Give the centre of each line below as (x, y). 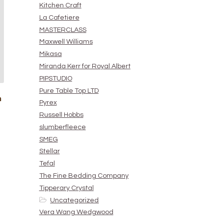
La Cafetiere (59, 17)
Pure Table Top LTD (69, 91)
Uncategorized (75, 200)
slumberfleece (62, 127)
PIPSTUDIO (55, 78)
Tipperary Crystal (66, 188)
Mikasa (50, 54)
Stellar (49, 151)
